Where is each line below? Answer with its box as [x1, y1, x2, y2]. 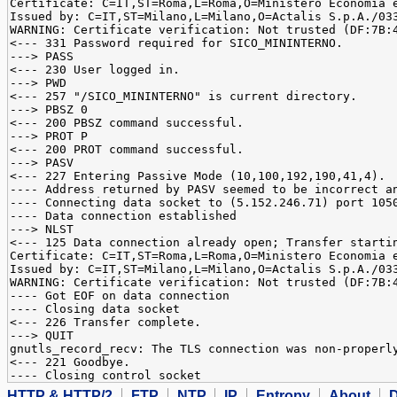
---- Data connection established [10, 209, 237, 223]
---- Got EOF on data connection [10, 289, 230, 303]
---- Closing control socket [10, 369, 201, 383]
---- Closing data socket [10, 302, 180, 316]
